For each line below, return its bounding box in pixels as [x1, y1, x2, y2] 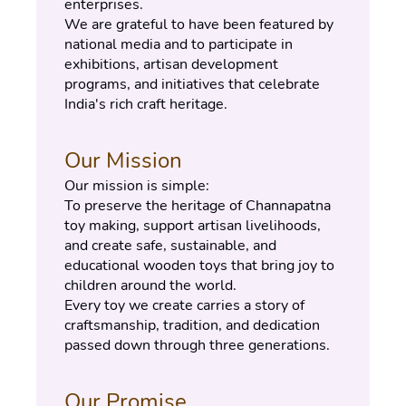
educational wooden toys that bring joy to [64, 256, 334, 275]
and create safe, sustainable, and [64, 236, 276, 256]
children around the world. [64, 275, 237, 295]
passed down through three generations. [64, 335, 330, 355]
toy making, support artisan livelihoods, [64, 216, 321, 236]
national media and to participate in [64, 34, 293, 54]
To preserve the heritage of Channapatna [64, 196, 331, 216]
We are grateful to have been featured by [64, 14, 333, 34]
